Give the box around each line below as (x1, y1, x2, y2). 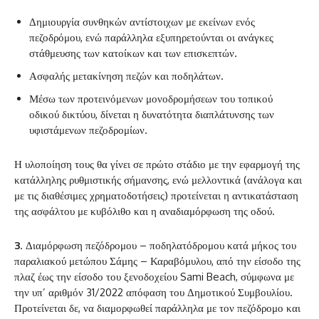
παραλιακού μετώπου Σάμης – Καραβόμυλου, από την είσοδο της (14, 254, 300, 268)
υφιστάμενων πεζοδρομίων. (29, 123, 147, 137)
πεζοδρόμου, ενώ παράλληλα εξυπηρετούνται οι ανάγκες (29, 31, 273, 45)
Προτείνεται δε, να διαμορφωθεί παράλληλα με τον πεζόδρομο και (14, 301, 300, 315)
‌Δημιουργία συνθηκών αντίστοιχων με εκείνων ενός (29, 15, 255, 29)
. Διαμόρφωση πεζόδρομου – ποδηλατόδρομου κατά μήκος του (20, 239, 296, 253)
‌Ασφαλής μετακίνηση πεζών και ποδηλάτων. (29, 69, 224, 83)
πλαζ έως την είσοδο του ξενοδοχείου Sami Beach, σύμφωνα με (14, 270, 294, 284)
